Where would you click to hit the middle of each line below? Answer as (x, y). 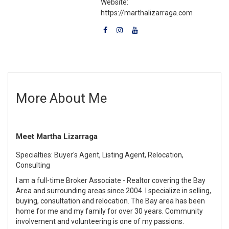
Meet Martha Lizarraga (57, 136)
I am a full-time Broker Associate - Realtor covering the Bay (111, 180)
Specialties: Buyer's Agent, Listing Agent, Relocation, (100, 155)
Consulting (33, 165)
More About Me (61, 98)
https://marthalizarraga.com (147, 13)
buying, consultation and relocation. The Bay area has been (110, 201)
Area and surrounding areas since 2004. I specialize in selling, (113, 190)
